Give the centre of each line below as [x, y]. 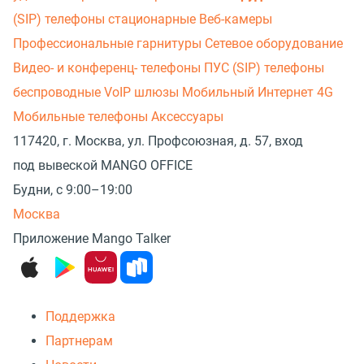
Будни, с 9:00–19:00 [73, 190]
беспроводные [58, 93]
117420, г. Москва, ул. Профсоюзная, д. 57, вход [158, 141]
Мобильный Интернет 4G [258, 93]
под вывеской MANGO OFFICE [103, 166]
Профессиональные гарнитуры [109, 44]
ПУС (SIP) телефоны [264, 68]
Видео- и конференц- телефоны [108, 68]
